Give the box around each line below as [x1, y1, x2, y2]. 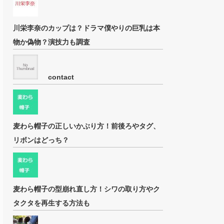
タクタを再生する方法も [13, 199, 90, 207]
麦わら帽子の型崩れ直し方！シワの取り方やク [13, 185, 160, 193]
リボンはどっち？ [13, 136, 69, 144]
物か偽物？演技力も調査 [13, 38, 90, 46]
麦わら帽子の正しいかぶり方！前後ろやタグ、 [13, 122, 160, 130]
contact [48, 73, 74, 81]
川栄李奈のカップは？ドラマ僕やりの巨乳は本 [13, 24, 160, 32]
